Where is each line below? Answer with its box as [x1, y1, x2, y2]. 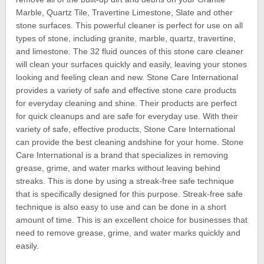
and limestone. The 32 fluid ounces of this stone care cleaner [16, 47, 244, 57]
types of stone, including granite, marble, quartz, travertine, [16, 34, 236, 44]
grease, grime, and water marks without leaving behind [16, 163, 221, 173]
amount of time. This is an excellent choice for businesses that [16, 215, 248, 225]
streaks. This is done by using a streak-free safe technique [16, 176, 235, 186]
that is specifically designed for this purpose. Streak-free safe [16, 189, 243, 199]
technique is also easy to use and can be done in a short [16, 202, 227, 212]
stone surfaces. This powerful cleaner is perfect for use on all [16, 21, 243, 31]
